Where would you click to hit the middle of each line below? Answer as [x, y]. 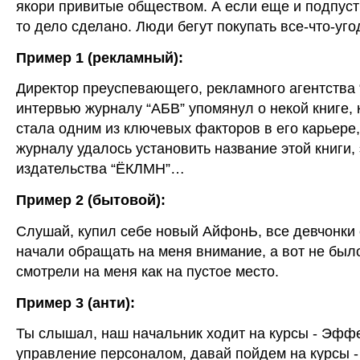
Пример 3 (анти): [76, 303]
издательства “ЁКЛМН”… [100, 169]
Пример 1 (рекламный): [100, 57]
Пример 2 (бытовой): [91, 200]
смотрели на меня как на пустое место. [147, 271]
